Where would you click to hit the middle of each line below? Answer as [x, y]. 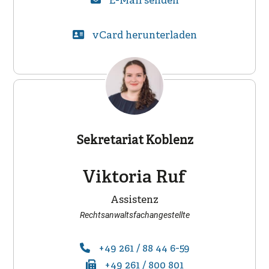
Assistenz [134, 201]
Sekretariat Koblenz [134, 141]
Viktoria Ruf [134, 178]
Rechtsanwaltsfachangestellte [134, 215]
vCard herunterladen [144, 35]
